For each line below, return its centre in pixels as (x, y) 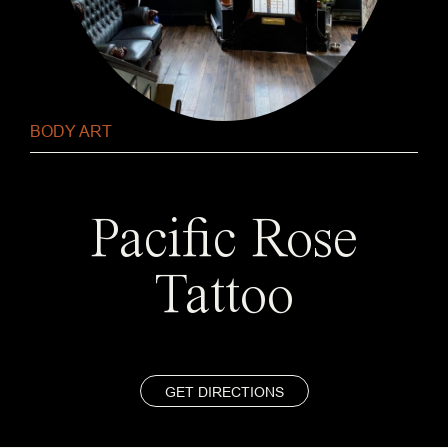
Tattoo (224, 296)
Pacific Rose (224, 240)
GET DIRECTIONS (224, 391)
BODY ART (71, 130)
